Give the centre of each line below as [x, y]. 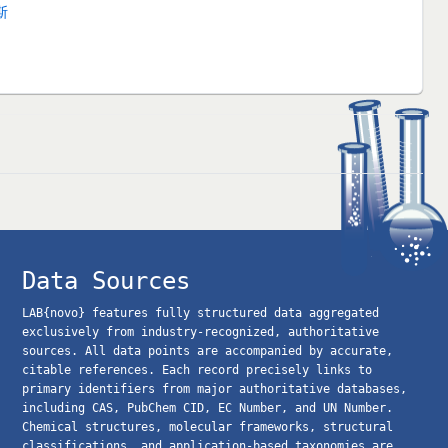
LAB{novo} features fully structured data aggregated [200, 312]
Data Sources [106, 280]
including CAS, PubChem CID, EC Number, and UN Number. [207, 407]
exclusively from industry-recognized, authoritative [200, 331]
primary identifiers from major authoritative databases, [214, 388]
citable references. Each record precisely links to [197, 369]
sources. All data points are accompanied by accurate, [207, 350]
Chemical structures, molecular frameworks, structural [207, 426]
